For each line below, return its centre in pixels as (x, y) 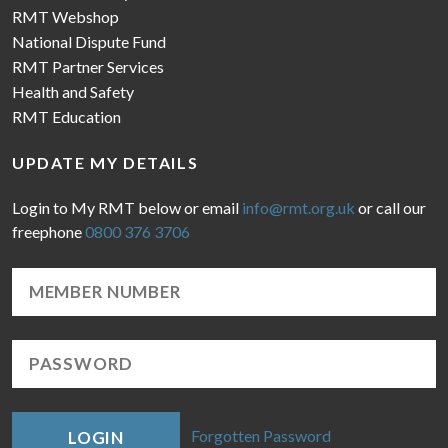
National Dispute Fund (89, 41)
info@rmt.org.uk (298, 207)
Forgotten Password (261, 435)
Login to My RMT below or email (127, 207)
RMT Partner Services (88, 66)
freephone (48, 231)
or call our (390, 207)
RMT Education (66, 116)
